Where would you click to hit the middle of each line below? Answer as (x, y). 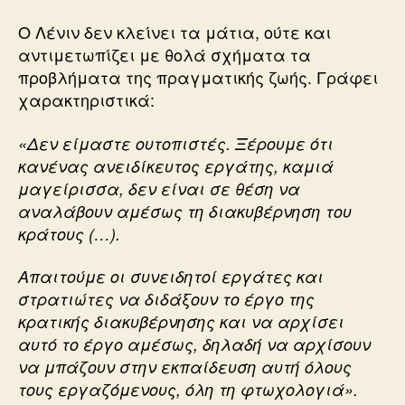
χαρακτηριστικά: (86, 99)
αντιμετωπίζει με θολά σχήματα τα (165, 54)
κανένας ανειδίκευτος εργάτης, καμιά (176, 165)
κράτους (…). (69, 233)
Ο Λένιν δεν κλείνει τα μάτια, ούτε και (174, 32)
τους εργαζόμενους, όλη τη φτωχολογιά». (188, 389)
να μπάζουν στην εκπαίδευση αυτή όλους (185, 367)
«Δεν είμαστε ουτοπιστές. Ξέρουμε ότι (176, 143)
